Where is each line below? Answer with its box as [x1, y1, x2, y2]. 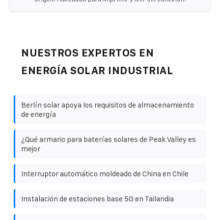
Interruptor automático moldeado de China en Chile [21, 169, 189, 178]
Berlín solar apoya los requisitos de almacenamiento [21, 100, 194, 109]
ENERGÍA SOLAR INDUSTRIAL [21, 64, 173, 76]
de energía [21, 110, 56, 118]
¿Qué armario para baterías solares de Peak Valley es [21, 135, 196, 143]
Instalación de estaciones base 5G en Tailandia [21, 194, 174, 203]
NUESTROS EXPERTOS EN [21, 47, 154, 58]
